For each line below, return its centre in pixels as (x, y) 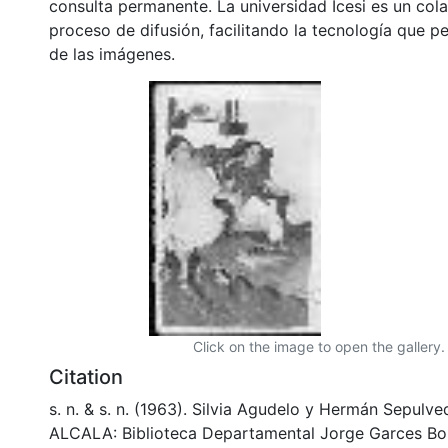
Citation (86, 376)
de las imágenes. (112, 53)
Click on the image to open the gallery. (319, 346)
